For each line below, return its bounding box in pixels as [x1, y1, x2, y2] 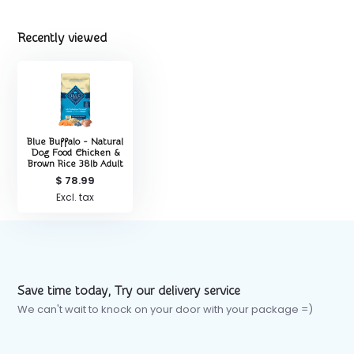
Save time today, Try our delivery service [17, 284, 241, 299]
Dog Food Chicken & [31, 147, 119, 159]
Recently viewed [17, 31, 107, 46]
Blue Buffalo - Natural [27, 136, 124, 148]
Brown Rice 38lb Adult [27, 158, 123, 170]
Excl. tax [56, 190, 95, 205]
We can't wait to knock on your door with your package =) [17, 302, 314, 318]
